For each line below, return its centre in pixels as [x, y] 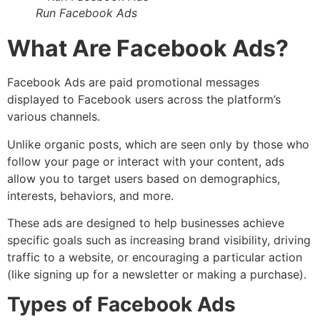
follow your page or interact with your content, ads [146, 161]
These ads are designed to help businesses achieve [146, 222]
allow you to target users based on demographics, [144, 178]
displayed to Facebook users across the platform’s [144, 100]
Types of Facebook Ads [121, 305]
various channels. [54, 117]
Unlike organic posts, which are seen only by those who [158, 144]
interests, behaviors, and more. [90, 195]
